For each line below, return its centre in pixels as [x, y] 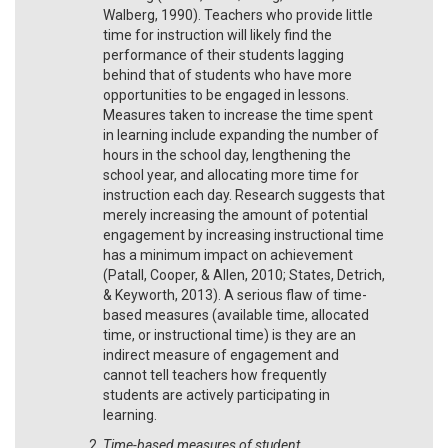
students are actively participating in [216, 394]
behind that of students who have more [227, 74]
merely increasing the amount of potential [235, 214]
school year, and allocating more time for [231, 174]
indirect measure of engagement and [221, 354]
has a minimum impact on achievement [228, 254]
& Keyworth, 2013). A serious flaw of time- [235, 294]
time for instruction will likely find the [217, 34]
